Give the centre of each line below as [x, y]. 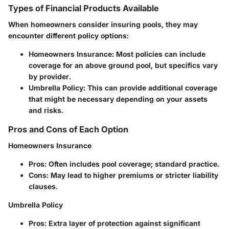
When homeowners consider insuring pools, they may [103, 25]
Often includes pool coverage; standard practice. [133, 164]
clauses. [43, 187]
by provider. [50, 77]
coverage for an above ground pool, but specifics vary [123, 65]
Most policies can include [160, 54]
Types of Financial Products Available [84, 8]
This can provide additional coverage [151, 88]
